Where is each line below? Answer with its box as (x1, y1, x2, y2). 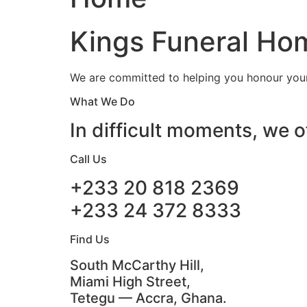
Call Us (70, 152, 107, 167)
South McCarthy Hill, (70, 257, 204, 274)
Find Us (70, 232, 110, 247)
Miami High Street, (70, 273, 191, 291)
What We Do (70, 95, 135, 109)
